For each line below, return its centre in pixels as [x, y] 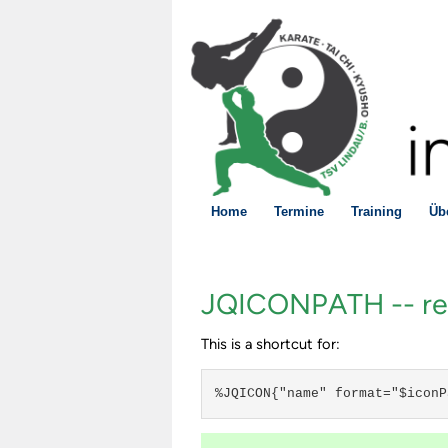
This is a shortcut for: [271, 343]
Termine [299, 211]
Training [376, 211]
